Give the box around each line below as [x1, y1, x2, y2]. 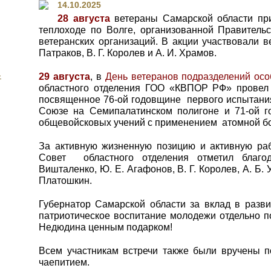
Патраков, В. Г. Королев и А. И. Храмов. [39, 48, 217, 58]
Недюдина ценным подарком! [39, 222, 172, 232]
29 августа [39, 71, 90, 82]
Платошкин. [39, 175, 92, 186]
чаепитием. [39, 257, 90, 267]
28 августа [57, 13, 110, 24]
